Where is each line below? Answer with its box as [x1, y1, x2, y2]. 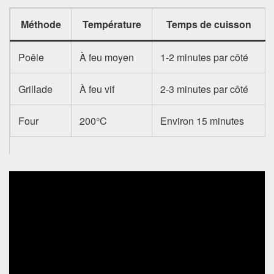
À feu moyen [80, 50, 135, 64]
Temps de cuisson [166, 17, 251, 31]
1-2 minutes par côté [160, 50, 249, 64]
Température [82, 17, 141, 31]
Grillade [18, 81, 53, 96]
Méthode [20, 17, 61, 31]
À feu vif [80, 81, 115, 96]
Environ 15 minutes [160, 113, 245, 128]
